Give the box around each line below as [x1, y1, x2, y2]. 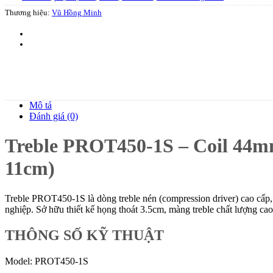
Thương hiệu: [5, 8, 52, 17]
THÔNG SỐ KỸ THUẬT [5, 227, 164, 243]
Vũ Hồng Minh [52, 8, 102, 17]
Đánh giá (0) [29, 110, 78, 121]
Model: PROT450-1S [5, 255, 88, 266]
